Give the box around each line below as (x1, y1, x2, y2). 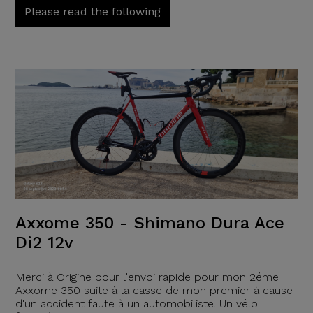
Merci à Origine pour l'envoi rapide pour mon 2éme (15, 270, 279, 284)
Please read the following (24, 4, 161, 18)
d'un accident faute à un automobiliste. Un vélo (15, 297, 258, 311)
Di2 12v (15, 233, 73, 253)
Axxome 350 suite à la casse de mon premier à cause (15, 284, 293, 298)
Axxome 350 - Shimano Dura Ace (15, 213, 284, 233)
